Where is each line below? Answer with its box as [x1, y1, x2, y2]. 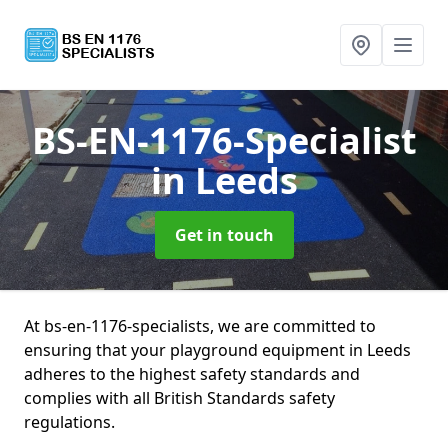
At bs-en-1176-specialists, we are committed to [24, 315, 376, 337]
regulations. [24, 411, 115, 433]
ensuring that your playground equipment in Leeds [24, 339, 411, 361]
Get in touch [174, 224, 274, 246]
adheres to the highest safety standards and [24, 363, 360, 385]
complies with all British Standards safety [24, 387, 335, 409]
